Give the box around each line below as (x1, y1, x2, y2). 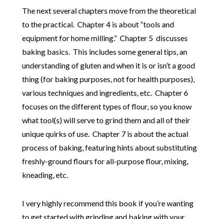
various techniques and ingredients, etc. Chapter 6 (22, 88, 188, 97)
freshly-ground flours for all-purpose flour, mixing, (22, 156, 188, 166)
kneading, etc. (22, 170, 68, 179)
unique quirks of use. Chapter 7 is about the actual (22, 129, 188, 138)
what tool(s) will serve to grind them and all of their (22, 115, 190, 125)
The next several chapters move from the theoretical (22, 5, 196, 15)
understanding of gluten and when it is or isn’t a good (22, 60, 195, 70)
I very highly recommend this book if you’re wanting (22, 198, 194, 208)
